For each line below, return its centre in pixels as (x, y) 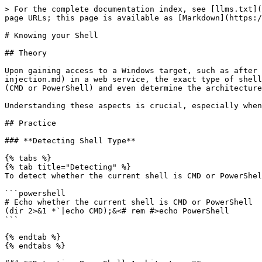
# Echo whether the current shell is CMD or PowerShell (129, 202)
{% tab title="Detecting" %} (68, 167)
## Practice (30, 123)
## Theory (26, 53)
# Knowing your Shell (51, 35)
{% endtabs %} (35, 246)
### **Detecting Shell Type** (70, 141)
